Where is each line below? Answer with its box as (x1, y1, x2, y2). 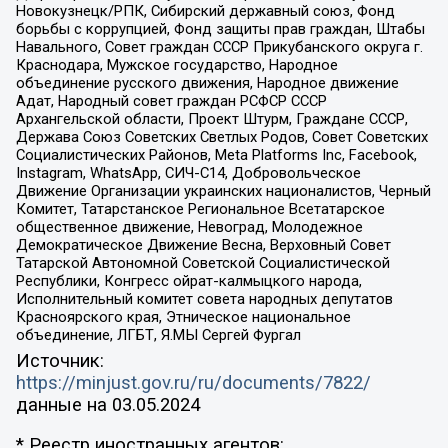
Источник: (15, 349, 104, 372)
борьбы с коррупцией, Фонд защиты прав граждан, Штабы (15, 20, 425, 39)
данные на (15, 393, 112, 416)
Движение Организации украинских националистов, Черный (15, 182, 431, 201)
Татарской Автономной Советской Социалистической (15, 254, 390, 273)
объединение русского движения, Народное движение (15, 74, 399, 93)
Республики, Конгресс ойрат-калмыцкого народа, (15, 272, 362, 291)
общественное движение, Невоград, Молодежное (15, 218, 363, 237)
